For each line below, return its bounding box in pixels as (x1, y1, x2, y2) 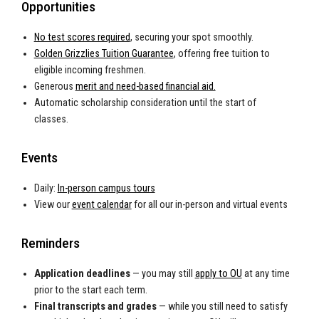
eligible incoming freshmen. (33, 64, 146, 77)
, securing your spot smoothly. (130, 31, 253, 44)
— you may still (130, 268, 195, 281)
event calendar (71, 199, 132, 211)
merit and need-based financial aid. (75, 80, 216, 93)
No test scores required (33, 31, 130, 44)
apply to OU (194, 268, 242, 281)
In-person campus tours (57, 182, 155, 195)
